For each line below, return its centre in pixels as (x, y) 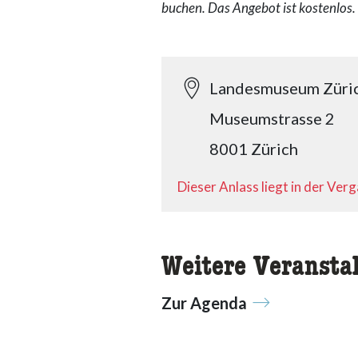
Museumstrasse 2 (272, 118)
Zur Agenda (204, 303)
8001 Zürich (254, 149)
